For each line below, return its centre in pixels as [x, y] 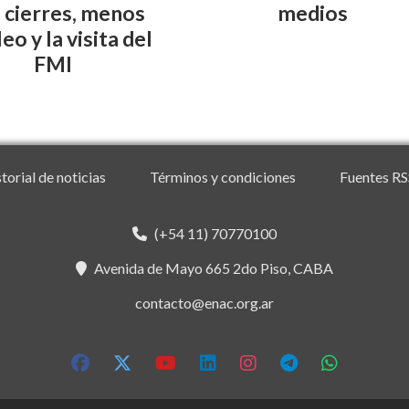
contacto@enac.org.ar [204, 303]
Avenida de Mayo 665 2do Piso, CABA [214, 268]
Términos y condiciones [223, 177]
